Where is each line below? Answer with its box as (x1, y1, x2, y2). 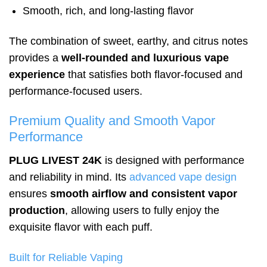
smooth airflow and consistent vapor (50, 188, 237, 200)
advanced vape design (129, 171, 237, 184)
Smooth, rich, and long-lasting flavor (23, 4, 194, 17)
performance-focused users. (9, 85, 142, 98)
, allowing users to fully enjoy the (65, 204, 219, 217)
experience (9, 69, 65, 81)
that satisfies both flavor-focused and (65, 69, 243, 81)
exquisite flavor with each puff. (9, 221, 153, 234)
